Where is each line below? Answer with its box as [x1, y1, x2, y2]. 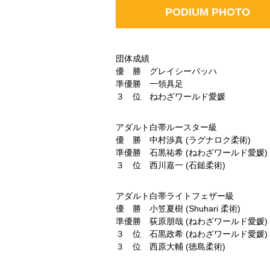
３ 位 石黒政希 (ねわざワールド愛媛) [116, 229, 268, 239]
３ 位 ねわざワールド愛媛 [116, 92, 225, 101]
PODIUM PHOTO [165, 6, 250, 18]
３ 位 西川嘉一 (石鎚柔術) [116, 160, 225, 170]
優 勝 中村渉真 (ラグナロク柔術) [116, 135, 251, 145]
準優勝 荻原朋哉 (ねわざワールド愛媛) [116, 216, 268, 226]
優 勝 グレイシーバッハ [116, 66, 217, 76]
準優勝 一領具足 [116, 79, 183, 89]
